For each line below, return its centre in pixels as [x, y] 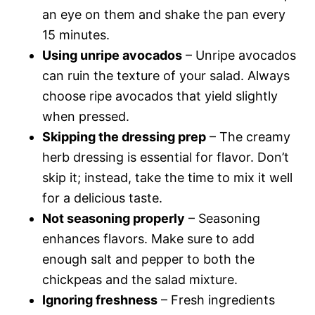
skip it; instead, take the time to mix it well [167, 177]
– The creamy [248, 136]
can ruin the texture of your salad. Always [166, 75]
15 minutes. [76, 34]
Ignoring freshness [100, 300]
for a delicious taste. [102, 198]
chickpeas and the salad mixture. [140, 279]
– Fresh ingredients [216, 300]
